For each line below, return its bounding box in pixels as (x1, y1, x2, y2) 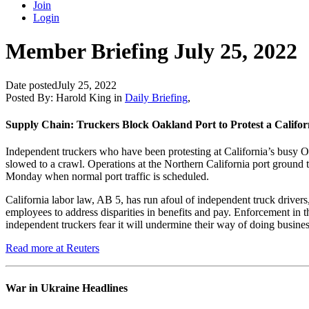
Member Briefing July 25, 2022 (6, 39, 297, 64)
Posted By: (6, 91, 56, 103)
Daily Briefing (125, 91, 188, 103)
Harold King (56, 91, 111, 103)
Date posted (6, 79, 57, 91)
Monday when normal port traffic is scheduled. (6, 170, 212, 183)
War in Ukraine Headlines (6, 281, 128, 294)
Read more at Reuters (6, 242, 99, 255)
